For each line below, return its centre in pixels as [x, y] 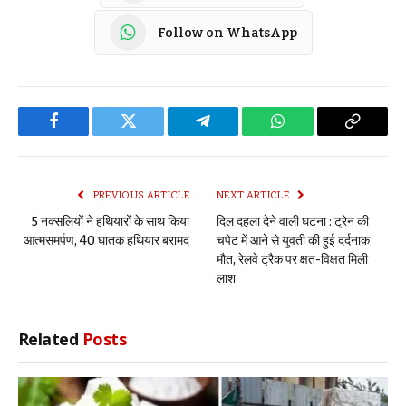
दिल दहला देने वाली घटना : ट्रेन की [293, 222]
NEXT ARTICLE [254, 196]
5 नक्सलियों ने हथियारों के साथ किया [110, 222]
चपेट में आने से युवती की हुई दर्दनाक [293, 241]
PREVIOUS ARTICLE [140, 196]
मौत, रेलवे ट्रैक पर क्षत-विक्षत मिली [292, 260]
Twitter [151, 135]
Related [50, 339]
